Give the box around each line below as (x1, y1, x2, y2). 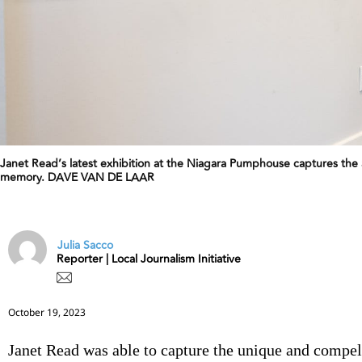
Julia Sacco (57, 237, 113, 255)
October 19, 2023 (8, 305, 86, 319)
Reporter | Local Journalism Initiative (57, 250, 241, 267)
